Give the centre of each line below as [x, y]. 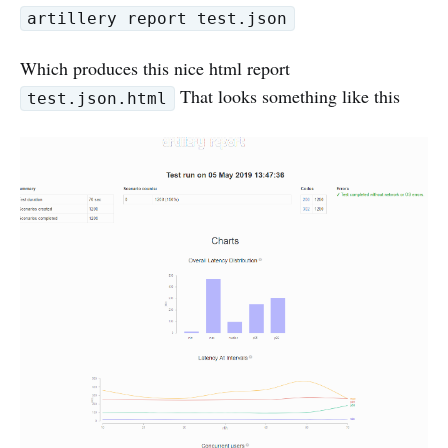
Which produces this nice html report [155, 68]
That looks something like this [287, 96]
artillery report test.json [157, 18]
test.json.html [97, 98]
